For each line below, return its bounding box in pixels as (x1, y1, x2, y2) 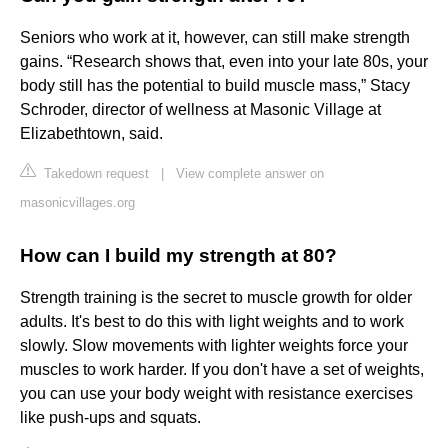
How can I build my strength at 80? (20, 245, 337, 267)
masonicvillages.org (20, 195, 135, 211)
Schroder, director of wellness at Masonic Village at (20, 101, 381, 119)
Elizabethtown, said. (20, 125, 163, 143)
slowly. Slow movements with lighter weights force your (20, 337, 408, 355)
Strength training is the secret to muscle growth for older (20, 289, 412, 307)
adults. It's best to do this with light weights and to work (20, 313, 404, 331)
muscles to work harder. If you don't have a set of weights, (20, 361, 424, 379)
